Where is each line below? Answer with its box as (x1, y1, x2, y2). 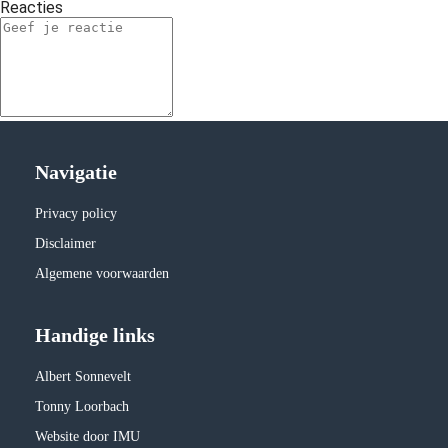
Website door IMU (35, 428, 140, 444)
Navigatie (35, 160, 117, 183)
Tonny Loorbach (35, 398, 129, 414)
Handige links (35, 323, 155, 346)
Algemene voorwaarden (35, 265, 169, 281)
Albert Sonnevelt (35, 368, 131, 384)
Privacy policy (35, 205, 117, 221)
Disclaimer (35, 235, 96, 251)
